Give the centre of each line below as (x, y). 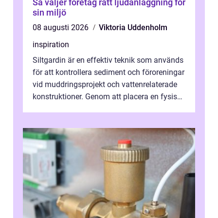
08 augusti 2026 (62, 27)
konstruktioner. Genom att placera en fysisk (107, 97)
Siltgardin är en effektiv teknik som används (108, 60)
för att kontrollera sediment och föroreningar (109, 72)
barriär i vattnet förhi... (71, 109)
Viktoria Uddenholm (133, 27)
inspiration (51, 45)
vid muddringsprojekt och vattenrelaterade (105, 84)
